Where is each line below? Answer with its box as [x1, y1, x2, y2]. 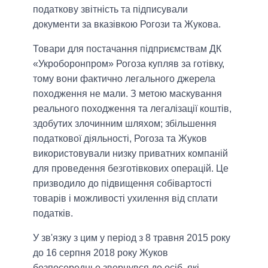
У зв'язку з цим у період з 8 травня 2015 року [33, 233, 230, 243]
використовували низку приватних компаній [33, 148, 228, 159]
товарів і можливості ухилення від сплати [33, 193, 218, 204]
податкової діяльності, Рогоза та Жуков [33, 133, 207, 144]
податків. [33, 208, 73, 219]
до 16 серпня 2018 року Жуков [33, 248, 168, 258]
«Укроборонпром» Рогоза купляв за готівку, [33, 59, 224, 69]
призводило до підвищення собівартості [33, 178, 212, 189]
